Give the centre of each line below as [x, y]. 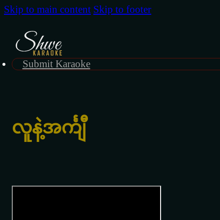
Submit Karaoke [56, 64]
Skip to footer [122, 9]
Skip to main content [47, 9]
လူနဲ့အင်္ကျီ [49, 127]
